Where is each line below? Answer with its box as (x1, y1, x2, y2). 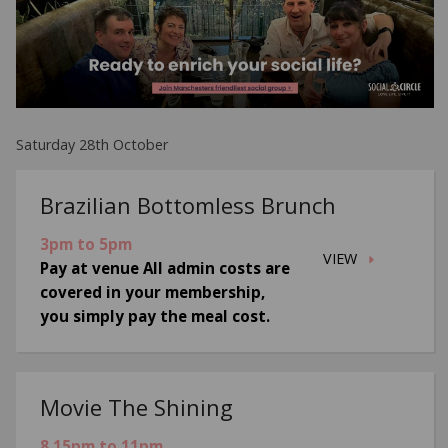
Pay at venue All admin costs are (40, 258, 291, 279)
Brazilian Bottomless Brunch (40, 190, 337, 221)
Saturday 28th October (16, 134, 169, 154)
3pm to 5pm (40, 234, 133, 255)
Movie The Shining (40, 392, 234, 423)
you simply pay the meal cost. (40, 306, 271, 327)
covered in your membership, (40, 282, 266, 303)
